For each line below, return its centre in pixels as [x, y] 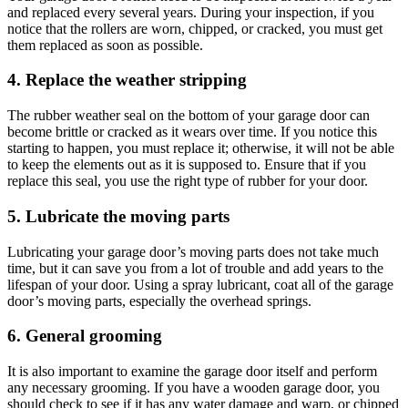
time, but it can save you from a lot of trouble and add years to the [195, 268]
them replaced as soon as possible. [105, 45]
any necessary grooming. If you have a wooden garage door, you [194, 387]
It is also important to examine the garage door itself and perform [192, 371]
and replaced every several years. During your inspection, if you [191, 12]
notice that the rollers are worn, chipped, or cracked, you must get [195, 28]
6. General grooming [85, 336]
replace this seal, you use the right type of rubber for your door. [188, 181]
